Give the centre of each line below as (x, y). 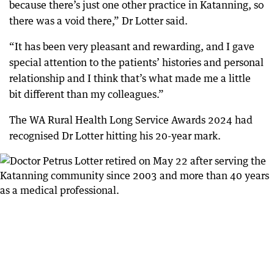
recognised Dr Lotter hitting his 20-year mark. (115, 136)
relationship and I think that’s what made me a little (130, 78)
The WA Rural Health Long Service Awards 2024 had (131, 120)
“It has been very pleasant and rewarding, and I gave (132, 46)
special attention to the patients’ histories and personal (136, 62)
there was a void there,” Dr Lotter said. (98, 21)
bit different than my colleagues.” (87, 94)
